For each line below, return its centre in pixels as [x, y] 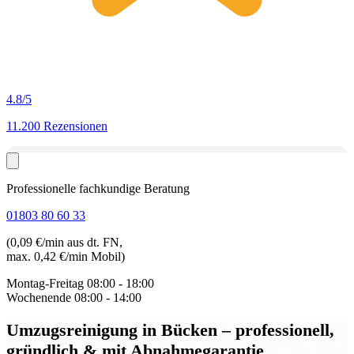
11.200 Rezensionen [57, 126]
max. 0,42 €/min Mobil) [66, 256]
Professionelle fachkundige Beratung [98, 188]
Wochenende [39, 298]
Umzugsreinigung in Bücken [114, 330]
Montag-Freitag [45, 283]
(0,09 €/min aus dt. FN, [64, 242]
